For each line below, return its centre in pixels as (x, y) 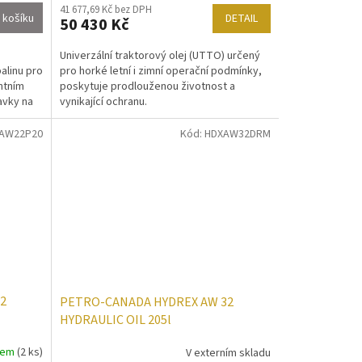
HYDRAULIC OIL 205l (115, 320)
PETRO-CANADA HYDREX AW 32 (146, 303)
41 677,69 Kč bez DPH (105, 9)
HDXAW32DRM (237, 135)
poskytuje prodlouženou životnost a (147, 86)
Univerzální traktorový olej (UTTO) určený (160, 55)
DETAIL (241, 18)
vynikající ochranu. (103, 101)
